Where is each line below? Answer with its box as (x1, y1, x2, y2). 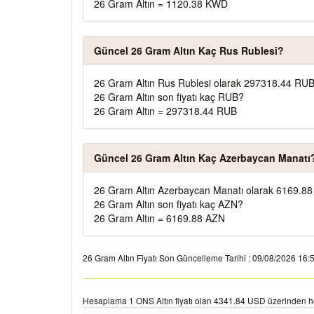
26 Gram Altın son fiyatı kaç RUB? (94, 90, 244, 104)
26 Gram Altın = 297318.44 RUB (94, 104, 237, 118)
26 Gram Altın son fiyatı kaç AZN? (94, 197, 243, 211)
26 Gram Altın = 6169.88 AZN (94, 211, 225, 225)
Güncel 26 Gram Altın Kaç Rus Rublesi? (94, 43, 284, 57)
